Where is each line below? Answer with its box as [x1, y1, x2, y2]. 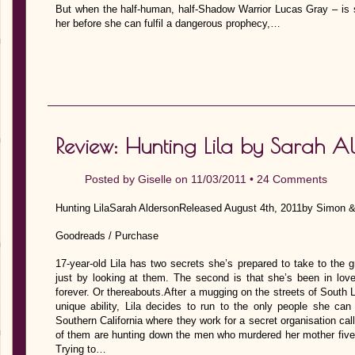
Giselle [138, 172, 172, 185]
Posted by [85, 172, 138, 185]
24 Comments [257, 172, 327, 185]
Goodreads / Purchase [55, 229, 158, 242]
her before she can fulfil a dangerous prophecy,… [55, 17, 281, 29]
